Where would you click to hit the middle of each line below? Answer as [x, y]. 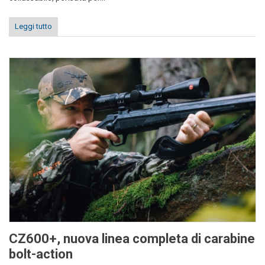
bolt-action [41, 254]
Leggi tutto [33, 27]
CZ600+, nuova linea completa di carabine [132, 238]
